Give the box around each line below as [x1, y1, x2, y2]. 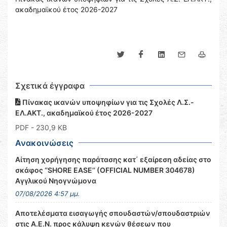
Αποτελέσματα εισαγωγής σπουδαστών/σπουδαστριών [15, 209, 210, 217]
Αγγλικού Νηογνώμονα [15, 176, 96, 185]
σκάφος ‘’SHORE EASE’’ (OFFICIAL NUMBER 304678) [15, 166, 195, 174]
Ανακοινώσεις [15, 138, 73, 148]
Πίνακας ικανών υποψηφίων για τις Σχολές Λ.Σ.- [21, 98, 194, 106]
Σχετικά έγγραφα [15, 81, 85, 91]
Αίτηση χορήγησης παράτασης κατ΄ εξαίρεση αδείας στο [15, 155, 211, 164]
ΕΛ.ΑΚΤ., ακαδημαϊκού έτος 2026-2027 [15, 108, 153, 117]
